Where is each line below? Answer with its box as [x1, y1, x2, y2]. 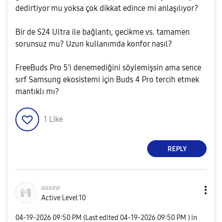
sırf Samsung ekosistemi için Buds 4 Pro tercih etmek [15, 75, 199, 84]
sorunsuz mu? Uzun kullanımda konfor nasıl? [15, 39, 172, 49]
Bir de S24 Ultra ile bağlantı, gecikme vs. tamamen [15, 27, 190, 37]
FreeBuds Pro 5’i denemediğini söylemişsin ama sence [15, 63, 201, 72]
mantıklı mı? [15, 87, 59, 96]
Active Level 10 [41, 194, 86, 202]
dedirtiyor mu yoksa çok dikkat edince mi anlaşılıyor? [15, 3, 198, 13]
